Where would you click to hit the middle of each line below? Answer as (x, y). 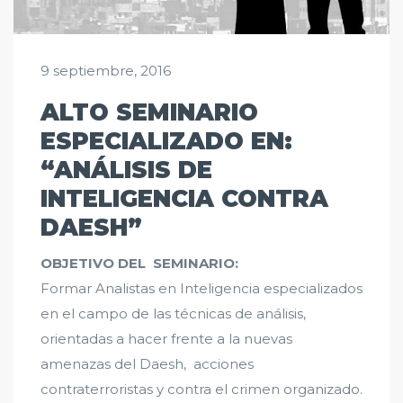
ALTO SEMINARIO (149, 113)
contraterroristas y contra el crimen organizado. (201, 390)
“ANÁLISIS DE (126, 170)
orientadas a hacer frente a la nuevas (166, 339)
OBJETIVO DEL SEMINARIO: (139, 264)
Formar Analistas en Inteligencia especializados (201, 289)
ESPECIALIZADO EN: (166, 142)
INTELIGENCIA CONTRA (184, 199)
